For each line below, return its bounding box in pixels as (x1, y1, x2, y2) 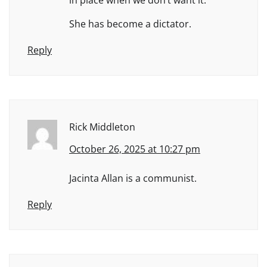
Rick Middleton (69, 120, 135, 133)
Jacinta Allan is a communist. (69, 171, 197, 185)
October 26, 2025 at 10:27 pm (69, 142, 200, 156)
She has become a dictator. (69, 17, 191, 30)
